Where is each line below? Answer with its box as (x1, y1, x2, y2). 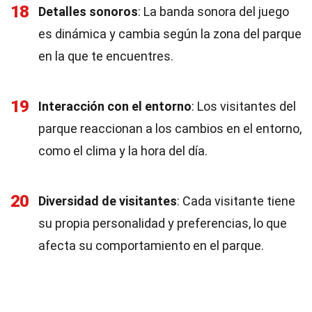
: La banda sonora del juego (138, 4, 289, 19)
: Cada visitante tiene (177, 194, 295, 208)
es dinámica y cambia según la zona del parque (38, 26, 302, 41)
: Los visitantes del (192, 99, 296, 114)
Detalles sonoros (38, 4, 138, 19)
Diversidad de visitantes (38, 194, 177, 208)
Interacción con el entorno (38, 99, 192, 114)
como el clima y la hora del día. (38, 143, 208, 158)
